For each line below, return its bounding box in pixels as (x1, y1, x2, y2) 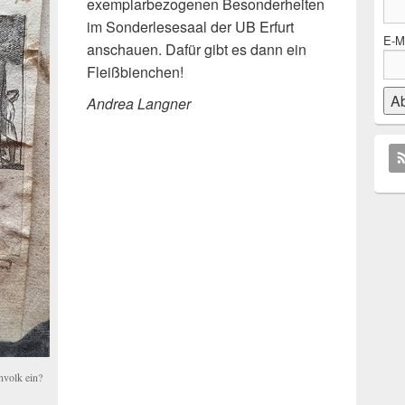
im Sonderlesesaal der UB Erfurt (87, 16, 294, 38)
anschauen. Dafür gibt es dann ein (87, 39, 306, 61)
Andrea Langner (87, 93, 191, 115)
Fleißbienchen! (87, 61, 184, 83)
